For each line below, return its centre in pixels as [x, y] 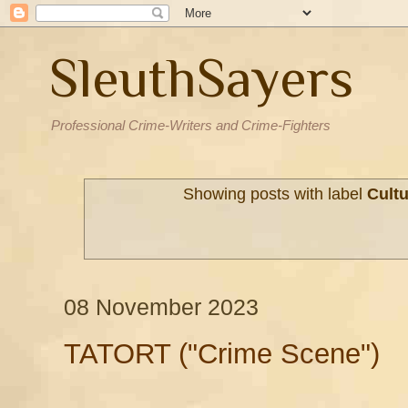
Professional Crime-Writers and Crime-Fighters [191, 125]
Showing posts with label [275, 194]
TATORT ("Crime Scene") [222, 353]
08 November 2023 [161, 307]
